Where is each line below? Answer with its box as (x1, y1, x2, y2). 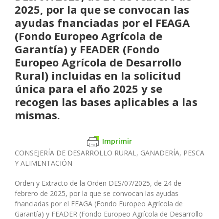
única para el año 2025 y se (15, 81, 162, 96)
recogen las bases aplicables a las (15, 94, 197, 109)
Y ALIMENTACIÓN (15, 158, 72, 168)
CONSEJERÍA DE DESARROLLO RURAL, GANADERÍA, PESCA (15, 148, 204, 158)
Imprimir (102, 135, 132, 146)
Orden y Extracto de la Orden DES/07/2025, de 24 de (15, 178, 181, 188)
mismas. (15, 107, 60, 122)
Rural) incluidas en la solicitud (15, 67, 181, 83)
